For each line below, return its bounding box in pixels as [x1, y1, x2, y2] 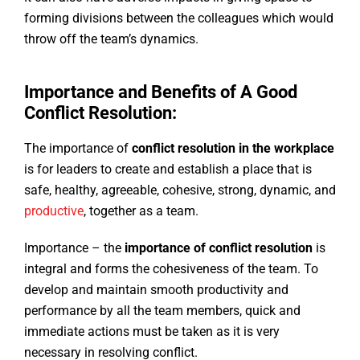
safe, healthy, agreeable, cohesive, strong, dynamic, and [24, 182, 336, 198]
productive [24, 203, 84, 219]
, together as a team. [84, 203, 202, 219]
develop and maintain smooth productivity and [24, 282, 288, 298]
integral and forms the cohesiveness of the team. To [24, 261, 318, 277]
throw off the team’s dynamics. [24, 31, 202, 47]
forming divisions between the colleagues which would [24, 10, 333, 27]
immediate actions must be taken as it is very [24, 324, 280, 340]
